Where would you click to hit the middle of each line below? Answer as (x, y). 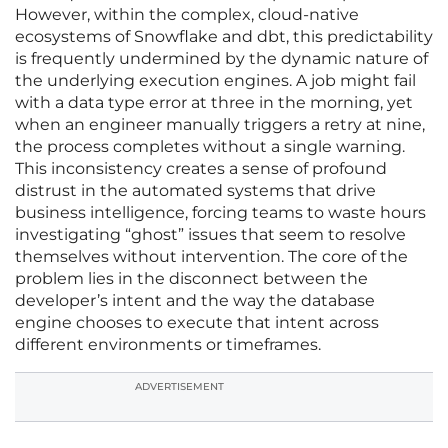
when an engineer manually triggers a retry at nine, (220, 125)
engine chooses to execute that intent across (197, 323)
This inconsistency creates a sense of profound (201, 169)
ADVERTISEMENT (179, 387)
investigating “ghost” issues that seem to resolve (210, 235)
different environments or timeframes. (168, 345)
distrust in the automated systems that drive (195, 191)
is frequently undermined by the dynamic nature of (221, 59)
